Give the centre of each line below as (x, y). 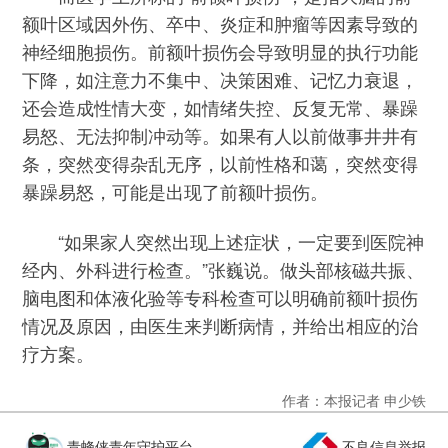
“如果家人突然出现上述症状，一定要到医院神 (223, 241)
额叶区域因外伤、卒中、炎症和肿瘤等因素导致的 (220, 22)
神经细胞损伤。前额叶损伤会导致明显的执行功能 (220, 50)
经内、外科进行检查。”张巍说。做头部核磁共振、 (223, 269)
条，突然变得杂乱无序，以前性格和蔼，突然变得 (220, 162)
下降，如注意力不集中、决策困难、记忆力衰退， (220, 78)
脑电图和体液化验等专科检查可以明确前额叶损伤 (220, 297)
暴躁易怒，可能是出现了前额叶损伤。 (175, 190)
